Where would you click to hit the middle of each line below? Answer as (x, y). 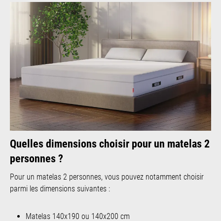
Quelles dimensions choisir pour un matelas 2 (110, 144)
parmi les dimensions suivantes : (60, 188)
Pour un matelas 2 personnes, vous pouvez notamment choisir (107, 177)
